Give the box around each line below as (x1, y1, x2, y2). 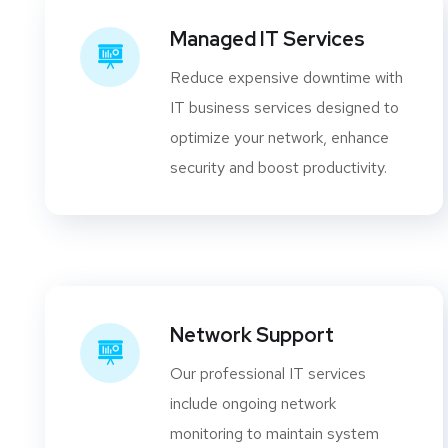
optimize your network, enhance (170, 127, 389, 149)
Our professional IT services (170, 363, 366, 385)
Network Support (170, 322, 334, 349)
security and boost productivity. (170, 157, 387, 179)
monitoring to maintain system (170, 423, 379, 445)
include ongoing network (170, 393, 336, 415)
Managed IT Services (170, 26, 365, 53)
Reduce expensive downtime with (170, 67, 403, 89)
